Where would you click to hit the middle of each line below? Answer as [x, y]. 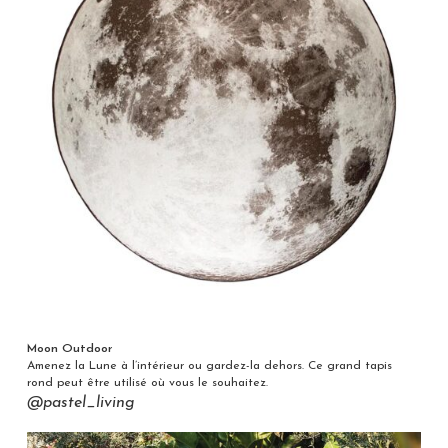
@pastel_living [80, 402]
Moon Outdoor [69, 348]
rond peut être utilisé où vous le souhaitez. [147, 382]
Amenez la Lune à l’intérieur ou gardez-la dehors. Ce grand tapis [209, 365]
